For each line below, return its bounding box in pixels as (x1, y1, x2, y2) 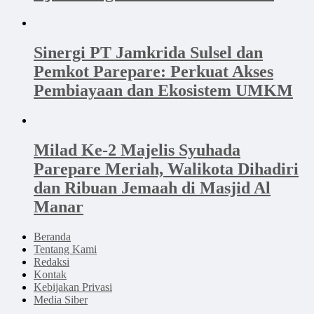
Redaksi (34, 255, 69, 268)
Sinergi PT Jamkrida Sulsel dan (34, 43, 263, 62)
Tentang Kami (34, 243, 97, 255)
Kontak (34, 268, 67, 280)
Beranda (34, 230, 71, 243)
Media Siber (34, 293, 88, 306)
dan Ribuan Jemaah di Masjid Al (34, 178, 271, 197)
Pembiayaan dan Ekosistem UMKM (34, 81, 293, 100)
